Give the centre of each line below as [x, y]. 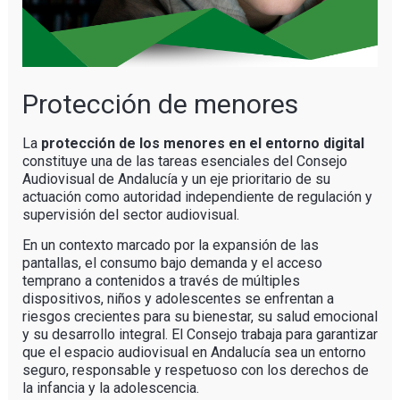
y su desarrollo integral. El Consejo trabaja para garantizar [200, 335]
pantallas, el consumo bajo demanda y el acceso [172, 263]
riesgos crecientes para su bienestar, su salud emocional [200, 317]
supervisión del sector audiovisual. [130, 215]
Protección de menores [160, 104]
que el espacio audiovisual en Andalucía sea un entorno [194, 353]
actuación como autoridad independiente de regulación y [197, 197]
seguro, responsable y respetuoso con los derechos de [195, 371]
